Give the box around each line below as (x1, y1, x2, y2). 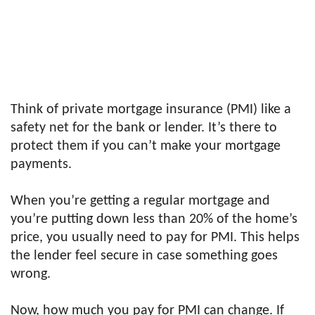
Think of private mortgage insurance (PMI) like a (11, 103, 291, 117)
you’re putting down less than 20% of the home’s (11, 212, 297, 226)
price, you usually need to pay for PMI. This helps (11, 231, 300, 245)
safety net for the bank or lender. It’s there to (11, 121, 277, 135)
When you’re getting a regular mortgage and (11, 194, 270, 208)
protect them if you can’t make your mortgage (11, 139, 281, 153)
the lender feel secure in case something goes (11, 249, 278, 263)
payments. (11, 157, 72, 172)
